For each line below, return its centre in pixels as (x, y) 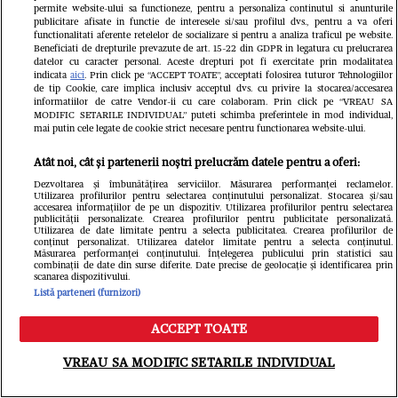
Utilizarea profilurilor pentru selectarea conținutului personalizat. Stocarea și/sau (213, 195)
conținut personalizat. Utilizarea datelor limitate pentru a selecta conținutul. (213, 242)
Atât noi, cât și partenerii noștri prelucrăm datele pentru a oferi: (197, 162)
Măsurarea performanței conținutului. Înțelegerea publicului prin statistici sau (213, 253)
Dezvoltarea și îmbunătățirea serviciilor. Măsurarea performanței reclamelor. (213, 184)
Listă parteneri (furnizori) (88, 292)
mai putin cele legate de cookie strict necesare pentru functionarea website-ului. (200, 128)
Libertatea (199, 234)
